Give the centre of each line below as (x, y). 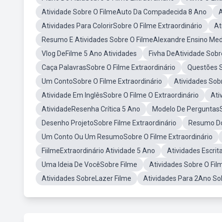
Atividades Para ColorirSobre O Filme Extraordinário (122, 26)
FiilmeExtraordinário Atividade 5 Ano (98, 151)
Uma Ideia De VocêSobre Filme (89, 165)
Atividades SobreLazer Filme (86, 178)
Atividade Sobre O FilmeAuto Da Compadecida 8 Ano (124, 12)
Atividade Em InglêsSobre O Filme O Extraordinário (120, 95)
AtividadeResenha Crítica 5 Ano (91, 109)
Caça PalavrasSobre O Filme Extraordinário (109, 67)
